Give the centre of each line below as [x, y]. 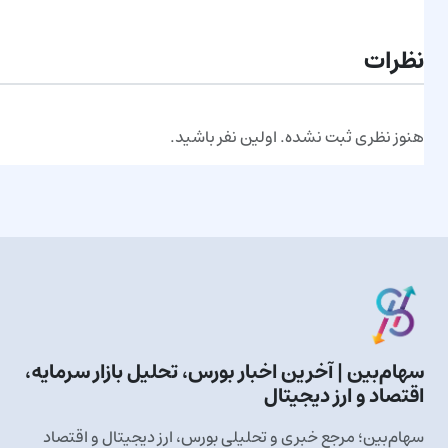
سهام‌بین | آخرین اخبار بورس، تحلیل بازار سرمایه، [224, 373]
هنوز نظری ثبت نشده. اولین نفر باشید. [297, 137]
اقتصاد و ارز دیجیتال [344, 397]
